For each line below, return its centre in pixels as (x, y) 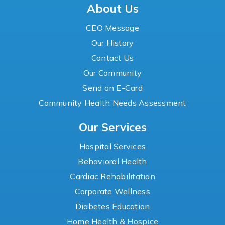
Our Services (113, 127)
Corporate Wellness (113, 192)
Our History (113, 43)
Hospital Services (113, 146)
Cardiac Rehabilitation (113, 177)
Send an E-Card (113, 88)
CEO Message (113, 28)
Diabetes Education (113, 207)
